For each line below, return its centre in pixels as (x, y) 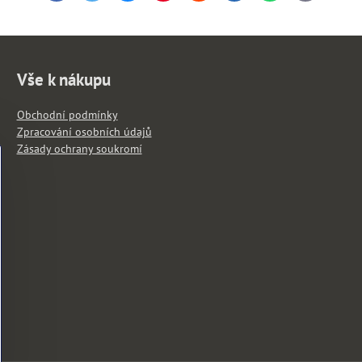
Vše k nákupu (63, 80)
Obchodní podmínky (67, 115)
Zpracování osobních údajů (84, 132)
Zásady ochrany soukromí (79, 149)
